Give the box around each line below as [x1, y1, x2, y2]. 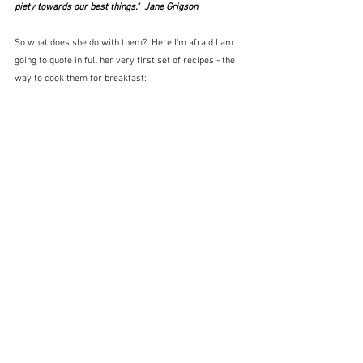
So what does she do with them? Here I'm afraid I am [15, 36, 236, 49]
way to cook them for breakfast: [15, 72, 147, 84]
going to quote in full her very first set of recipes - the [15, 54, 237, 66]
